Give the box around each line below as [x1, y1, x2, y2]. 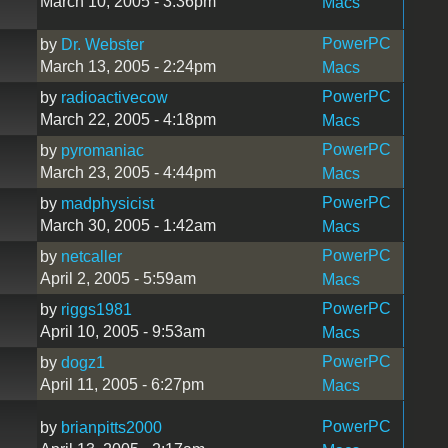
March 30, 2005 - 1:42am [39, 216, 216, 234]
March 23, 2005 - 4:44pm [39, 163, 216, 181]
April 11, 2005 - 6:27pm [39, 375, 204, 393]
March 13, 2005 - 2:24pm [39, 57, 216, 75]
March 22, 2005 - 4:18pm [39, 110, 216, 128]
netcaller [60, 247, 122, 265]
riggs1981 [60, 300, 132, 318]
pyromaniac [60, 141, 144, 159]
